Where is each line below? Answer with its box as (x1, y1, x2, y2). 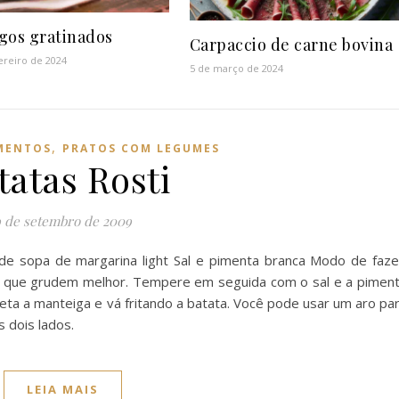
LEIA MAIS (27, 380, 99, 397)
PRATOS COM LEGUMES (61, 140, 220, 156)
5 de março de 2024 (189, 61, 283, 75)
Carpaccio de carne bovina (189, 33, 394, 55)
